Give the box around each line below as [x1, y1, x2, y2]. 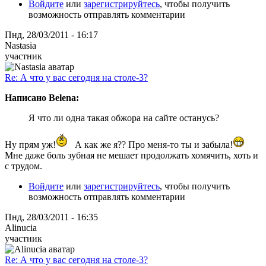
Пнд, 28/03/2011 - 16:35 [5, 211, 98, 222]
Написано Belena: [5, 92, 79, 103]
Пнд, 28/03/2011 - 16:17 [5, 29, 98, 40]
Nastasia [5, 40, 36, 50]
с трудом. [5, 160, 42, 171]
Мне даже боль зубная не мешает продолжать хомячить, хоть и [5, 150, 258, 160]
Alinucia [5, 222, 37, 233]
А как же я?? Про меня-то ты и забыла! [72, 139, 233, 150]
